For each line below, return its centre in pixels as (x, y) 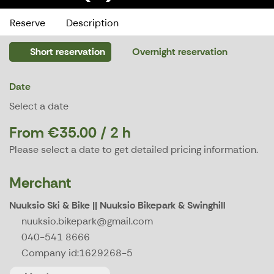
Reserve (28, 23)
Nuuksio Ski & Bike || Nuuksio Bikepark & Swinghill (117, 206)
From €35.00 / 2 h (70, 133)
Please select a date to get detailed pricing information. (134, 150)
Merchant (40, 183)
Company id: (50, 253)
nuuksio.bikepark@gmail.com (87, 221)
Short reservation (66, 52)
